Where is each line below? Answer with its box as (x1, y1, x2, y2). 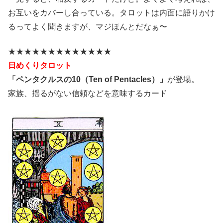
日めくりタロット (8, 61, 72, 70)
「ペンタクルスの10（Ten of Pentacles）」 (8, 75, 167, 84)
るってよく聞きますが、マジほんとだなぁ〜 (8, 22, 167, 31)
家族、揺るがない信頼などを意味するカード (8, 89, 167, 98)
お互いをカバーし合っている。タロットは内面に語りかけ (8, 8, 215, 17)
